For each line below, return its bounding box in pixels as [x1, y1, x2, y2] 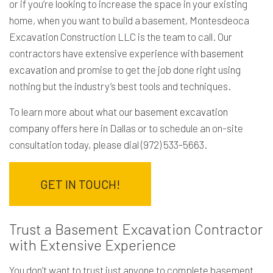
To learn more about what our [9, 105, 135, 118]
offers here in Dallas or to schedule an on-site [49, 121, 243, 134]
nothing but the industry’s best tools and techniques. [9, 79, 231, 92]
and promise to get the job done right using [57, 63, 241, 76]
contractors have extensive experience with [9, 46, 200, 59]
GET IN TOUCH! [40, 176, 120, 191]
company [9, 121, 49, 134]
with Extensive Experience [9, 235, 176, 253]
